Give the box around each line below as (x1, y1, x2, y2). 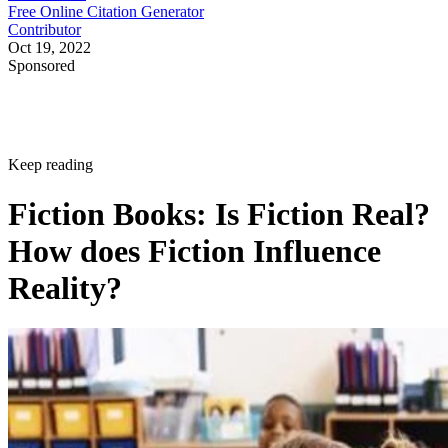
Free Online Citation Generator (8, 3, 204, 21)
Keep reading (8, 156, 93, 174)
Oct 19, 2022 (8, 39, 91, 57)
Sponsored (8, 57, 75, 75)
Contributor (8, 21, 81, 39)
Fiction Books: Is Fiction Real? (8, 195, 430, 232)
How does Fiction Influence (8, 232, 381, 269)
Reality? (8, 269, 122, 306)
